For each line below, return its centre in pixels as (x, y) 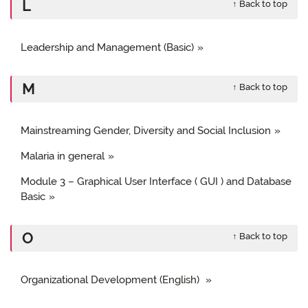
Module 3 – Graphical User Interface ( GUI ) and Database (156, 181)
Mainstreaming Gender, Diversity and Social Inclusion (146, 130)
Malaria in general (63, 156)
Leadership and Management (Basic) (107, 47)
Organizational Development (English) (111, 279)
